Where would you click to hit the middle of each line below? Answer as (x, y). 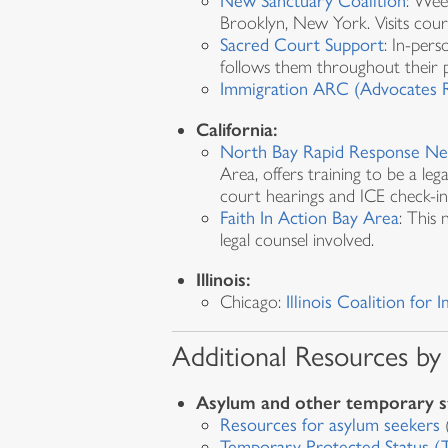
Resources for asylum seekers (330, 424)
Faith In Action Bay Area (309, 217)
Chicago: (253, 302)
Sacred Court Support (302, 45)
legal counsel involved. (297, 239)
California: (237, 129)
